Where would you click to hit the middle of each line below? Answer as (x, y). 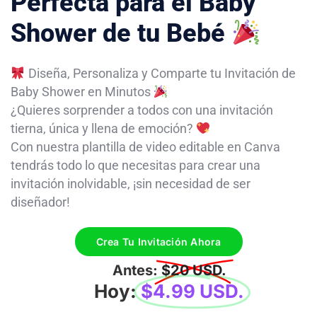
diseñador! (40, 202)
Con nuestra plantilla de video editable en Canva (145, 147)
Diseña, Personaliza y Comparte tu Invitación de (160, 73)
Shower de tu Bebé (121, 33)
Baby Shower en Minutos (82, 92)
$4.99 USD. (192, 291)
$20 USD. (194, 270)
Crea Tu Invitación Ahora (158, 242)
